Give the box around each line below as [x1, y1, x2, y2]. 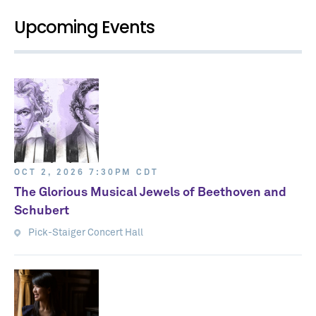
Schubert [14, 205, 69, 217]
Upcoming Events [14, 16, 154, 39]
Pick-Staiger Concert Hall [28, 228, 143, 238]
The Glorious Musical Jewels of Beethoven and [14, 186, 286, 199]
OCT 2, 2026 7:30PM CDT [14, 169, 159, 177]
